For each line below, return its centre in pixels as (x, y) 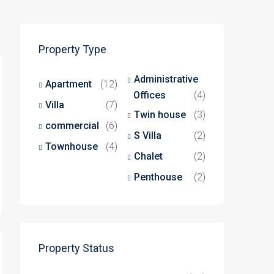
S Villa (147, 135)
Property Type (72, 49)
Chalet (148, 156)
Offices (149, 95)
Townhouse (72, 146)
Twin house (160, 115)
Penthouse (158, 177)
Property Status (76, 248)
